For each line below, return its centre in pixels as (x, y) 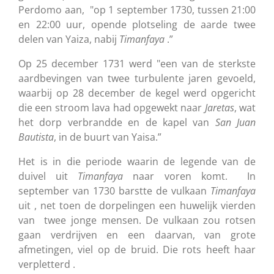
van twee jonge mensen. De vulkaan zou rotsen (137, 220)
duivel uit (48, 176)
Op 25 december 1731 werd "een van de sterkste (137, 63)
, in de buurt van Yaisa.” (108, 137)
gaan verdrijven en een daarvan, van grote (137, 235)
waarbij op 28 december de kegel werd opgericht (137, 93)
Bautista (36, 137)
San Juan (235, 122)
